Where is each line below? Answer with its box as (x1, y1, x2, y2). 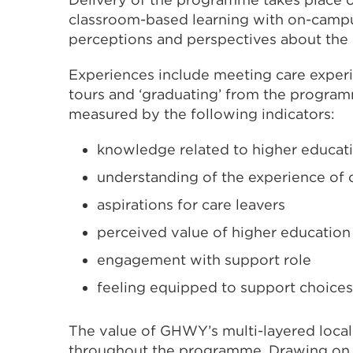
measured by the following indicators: (69, 105, 335, 122)
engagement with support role (97, 251, 311, 268)
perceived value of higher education (97, 223, 351, 240)
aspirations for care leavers (97, 195, 285, 213)
